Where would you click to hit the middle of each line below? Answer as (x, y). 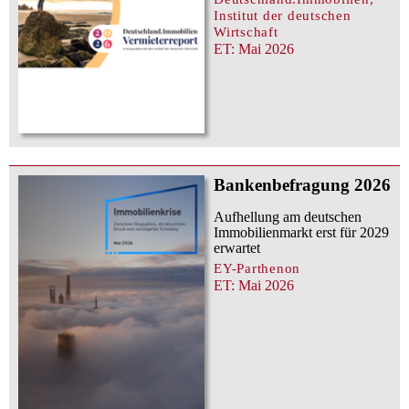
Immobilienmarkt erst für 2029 (301, 233)
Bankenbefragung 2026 (302, 185)
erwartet (237, 248)
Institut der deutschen (283, 15)
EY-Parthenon (257, 268)
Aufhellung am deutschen (288, 217)
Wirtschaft (246, 31)
